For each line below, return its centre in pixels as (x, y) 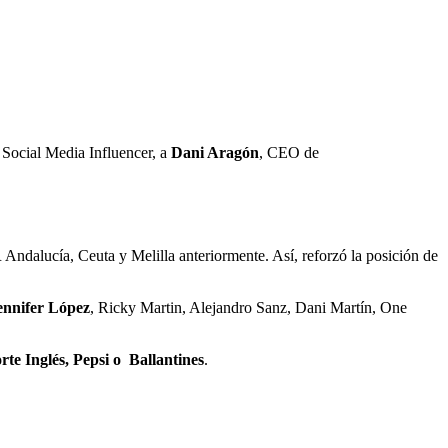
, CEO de (289, 153)
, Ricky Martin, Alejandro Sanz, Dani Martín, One (248, 307)
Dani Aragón (215, 153)
